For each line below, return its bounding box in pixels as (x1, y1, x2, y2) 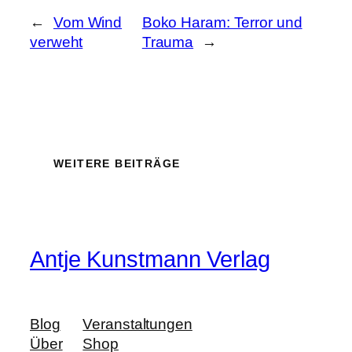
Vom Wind (53, 13, 123, 31)
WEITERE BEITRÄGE (53, 157, 181, 170)
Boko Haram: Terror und (141, 13, 302, 31)
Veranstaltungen (82, 315, 192, 332)
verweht (30, 33, 83, 50)
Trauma (141, 33, 194, 50)
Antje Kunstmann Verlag (30, 247, 270, 273)
